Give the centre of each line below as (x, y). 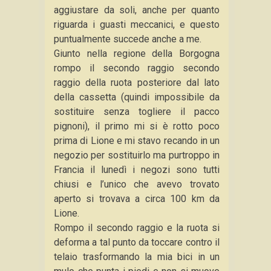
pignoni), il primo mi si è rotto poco (137, 126)
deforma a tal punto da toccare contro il (137, 242)
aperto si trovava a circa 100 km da (137, 199)
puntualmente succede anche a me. (128, 39)
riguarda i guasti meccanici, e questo (137, 24)
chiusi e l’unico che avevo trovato (137, 184)
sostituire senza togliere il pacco (137, 112)
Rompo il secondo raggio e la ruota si (137, 228)
